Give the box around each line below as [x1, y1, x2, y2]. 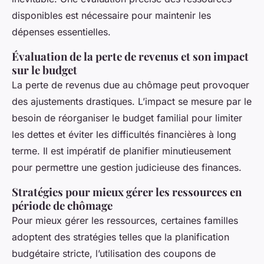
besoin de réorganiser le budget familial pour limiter [12, 111, 242, 124]
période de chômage [12, 197, 113, 213]
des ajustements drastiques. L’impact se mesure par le [12, 95, 252, 107]
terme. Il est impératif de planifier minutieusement [12, 144, 231, 157]
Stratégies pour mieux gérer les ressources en [12, 184, 242, 199]
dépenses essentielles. [12, 25, 111, 38]
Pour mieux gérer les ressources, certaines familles [12, 214, 238, 226]
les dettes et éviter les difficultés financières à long [12, 128, 236, 140]
